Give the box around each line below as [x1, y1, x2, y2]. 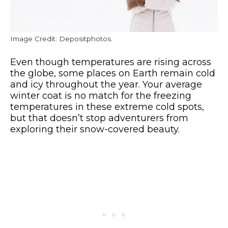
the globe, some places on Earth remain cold [10, 67, 215, 79]
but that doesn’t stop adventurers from [10, 112, 188, 124]
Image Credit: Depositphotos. [10, 34, 112, 43]
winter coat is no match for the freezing [10, 90, 191, 101]
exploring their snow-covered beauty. [10, 123, 180, 135]
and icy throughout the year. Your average [10, 78, 202, 90]
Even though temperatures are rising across [10, 56, 211, 68]
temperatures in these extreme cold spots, [10, 101, 204, 112]
